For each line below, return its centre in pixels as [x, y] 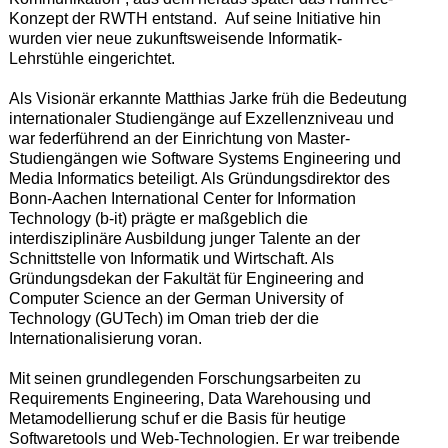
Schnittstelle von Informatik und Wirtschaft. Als [171, 258]
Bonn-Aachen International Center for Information [182, 198]
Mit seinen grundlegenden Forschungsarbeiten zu [184, 378]
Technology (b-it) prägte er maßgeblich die [158, 218]
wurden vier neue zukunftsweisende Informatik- [175, 38]
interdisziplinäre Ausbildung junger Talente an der [184, 238]
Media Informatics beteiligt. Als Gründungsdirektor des [199, 178]
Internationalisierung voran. [105, 338]
